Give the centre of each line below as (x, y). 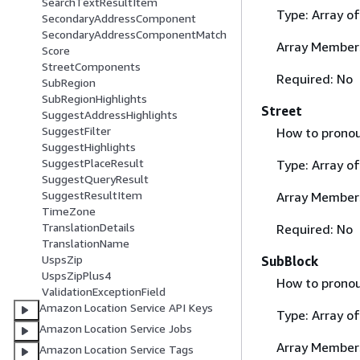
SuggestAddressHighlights (110, 115)
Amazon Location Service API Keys (126, 308)
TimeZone (69, 211)
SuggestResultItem (92, 195)
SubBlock (290, 262)
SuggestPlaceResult (93, 163)
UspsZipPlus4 (76, 276)
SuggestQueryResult (95, 179)
